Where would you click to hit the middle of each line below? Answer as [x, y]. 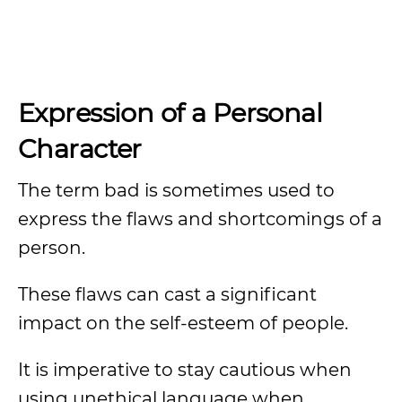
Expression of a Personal [170, 113]
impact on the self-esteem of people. [185, 323]
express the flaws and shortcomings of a [200, 219]
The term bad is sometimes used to [176, 190]
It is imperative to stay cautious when [185, 370]
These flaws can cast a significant [167, 294]
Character [80, 149]
